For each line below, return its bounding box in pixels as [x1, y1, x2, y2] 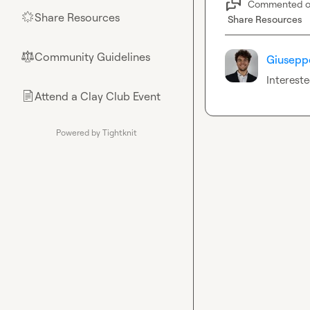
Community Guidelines [35, 50, 150, 64]
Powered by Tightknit [56, 127, 137, 138]
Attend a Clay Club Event [35, 89, 161, 103]
